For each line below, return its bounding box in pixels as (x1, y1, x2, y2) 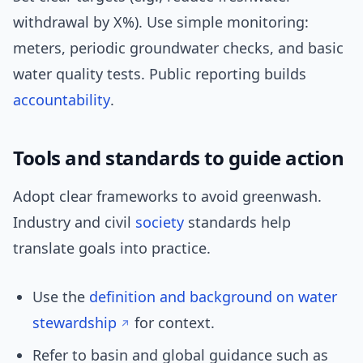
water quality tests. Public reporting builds (13, 64, 306, 84)
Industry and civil (13, 212, 135, 233)
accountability (13, 90, 110, 110)
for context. (130, 313, 215, 333)
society (135, 212, 184, 233)
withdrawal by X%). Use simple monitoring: (13, 12, 309, 32)
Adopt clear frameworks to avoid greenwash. (13, 186, 322, 207)
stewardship (32, 313, 117, 333)
